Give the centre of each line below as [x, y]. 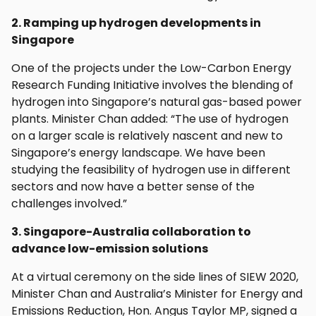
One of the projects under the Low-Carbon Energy [151, 68]
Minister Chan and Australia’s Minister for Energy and [157, 293]
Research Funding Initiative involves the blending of [152, 85]
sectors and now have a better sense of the [133, 186]
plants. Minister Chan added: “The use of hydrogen [150, 119]
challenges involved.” [69, 203]
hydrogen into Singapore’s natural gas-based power [157, 102]
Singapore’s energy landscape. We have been [138, 152]
